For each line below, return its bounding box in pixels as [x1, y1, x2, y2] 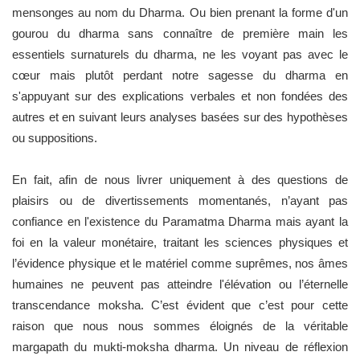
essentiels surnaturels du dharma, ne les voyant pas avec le [12, 47, 348, 61]
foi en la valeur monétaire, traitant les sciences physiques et [12, 235, 348, 249]
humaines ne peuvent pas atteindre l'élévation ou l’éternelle [12, 276, 348, 291]
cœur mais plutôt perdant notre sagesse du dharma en [12, 67, 348, 82]
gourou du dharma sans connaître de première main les [12, 26, 348, 40]
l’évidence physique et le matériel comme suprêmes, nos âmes [12, 256, 348, 270]
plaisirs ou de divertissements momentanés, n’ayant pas [12, 193, 348, 207]
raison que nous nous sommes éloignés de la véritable [12, 318, 348, 333]
